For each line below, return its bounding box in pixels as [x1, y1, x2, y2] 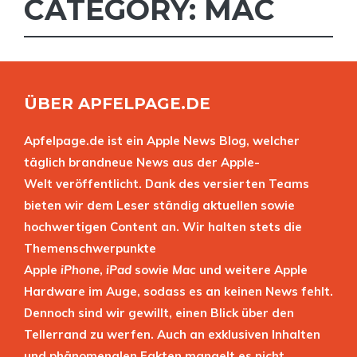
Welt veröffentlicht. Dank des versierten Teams [24, 176, 309, 191]
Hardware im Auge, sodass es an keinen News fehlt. [24, 284, 333, 299]
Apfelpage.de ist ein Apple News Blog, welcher [24, 133, 300, 148]
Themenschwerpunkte [24, 241, 156, 256]
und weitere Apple [196, 262, 308, 277]
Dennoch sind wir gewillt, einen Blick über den [24, 305, 294, 320]
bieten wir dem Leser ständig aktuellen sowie [24, 198, 295, 213]
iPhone [61, 262, 100, 277]
